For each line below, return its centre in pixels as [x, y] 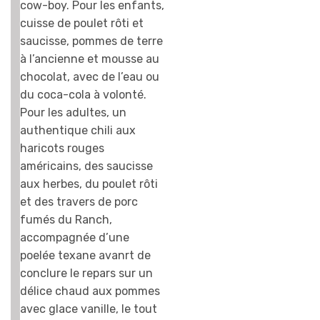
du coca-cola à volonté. [83, 95]
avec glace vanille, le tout [89, 309]
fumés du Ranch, [66, 220]
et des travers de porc [79, 202]
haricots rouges [62, 149]
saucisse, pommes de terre [91, 41]
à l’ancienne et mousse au [90, 59]
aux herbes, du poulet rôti [89, 184]
